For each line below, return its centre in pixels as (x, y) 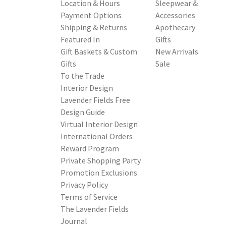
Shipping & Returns (94, 27)
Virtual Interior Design (99, 124)
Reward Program (90, 148)
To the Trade (82, 76)
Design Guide (83, 112)
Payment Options (91, 15)
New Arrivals (177, 51)
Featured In (80, 39)
